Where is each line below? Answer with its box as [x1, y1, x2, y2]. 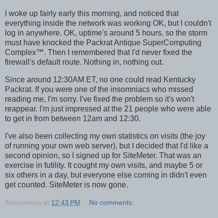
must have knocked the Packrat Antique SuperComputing [5, 38, 201, 47]
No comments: [89, 199, 134, 207]
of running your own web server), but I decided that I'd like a [5, 141, 208, 150]
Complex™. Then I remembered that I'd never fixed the [5, 48, 192, 56]
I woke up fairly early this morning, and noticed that [5, 9, 179, 18]
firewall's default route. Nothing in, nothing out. [5, 57, 163, 66]
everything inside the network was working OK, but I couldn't [5, 18, 211, 27]
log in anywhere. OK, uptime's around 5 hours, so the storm [5, 28, 207, 37]
